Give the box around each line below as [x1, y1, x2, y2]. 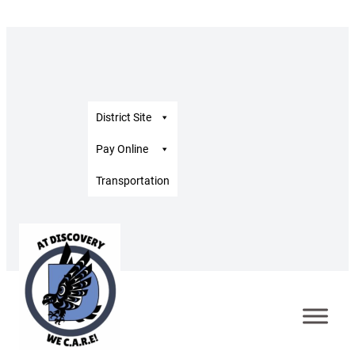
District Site [96, 110, 151, 124]
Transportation [96, 174, 170, 187]
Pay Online [96, 142, 148, 155]
